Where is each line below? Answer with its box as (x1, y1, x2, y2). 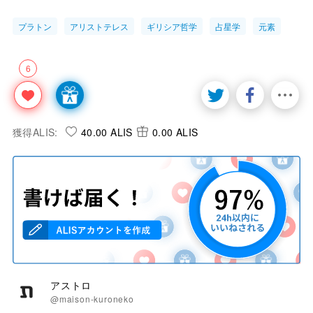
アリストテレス (70, 20, 129, 32)
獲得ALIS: (13, 124, 58, 139)
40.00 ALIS (80, 124, 133, 139)
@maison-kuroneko (50, 293, 134, 305)
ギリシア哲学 (147, 20, 197, 32)
